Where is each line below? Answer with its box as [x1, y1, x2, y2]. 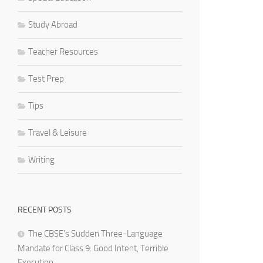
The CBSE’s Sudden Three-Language [28, 228, 163, 239]
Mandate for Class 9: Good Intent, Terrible [18, 242, 168, 254]
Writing [28, 154, 55, 165]
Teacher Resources [28, 46, 98, 57]
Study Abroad [28, 19, 77, 30]
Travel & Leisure [28, 127, 87, 138]
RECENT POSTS [18, 204, 72, 215]
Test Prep [28, 73, 64, 84]
